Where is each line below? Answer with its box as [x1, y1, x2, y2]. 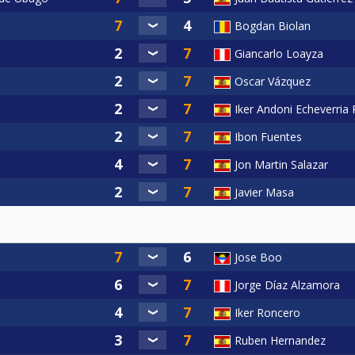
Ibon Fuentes [235, 128, 302, 144]
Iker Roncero [235, 304, 300, 320]
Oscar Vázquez [235, 73, 311, 89]
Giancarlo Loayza [235, 45, 323, 61]
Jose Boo [235, 249, 282, 265]
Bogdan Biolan [235, 17, 311, 33]
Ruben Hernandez [235, 332, 326, 348]
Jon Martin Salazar [235, 156, 328, 172]
